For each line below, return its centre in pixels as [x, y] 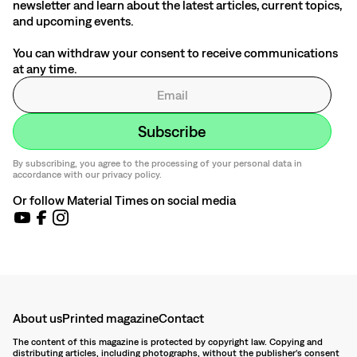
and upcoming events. [73, 20]
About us [37, 318]
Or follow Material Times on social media [124, 200]
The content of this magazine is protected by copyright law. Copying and [168, 341]
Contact [181, 318]
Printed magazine [110, 318]
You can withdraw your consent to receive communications [175, 52]
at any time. [45, 68]
